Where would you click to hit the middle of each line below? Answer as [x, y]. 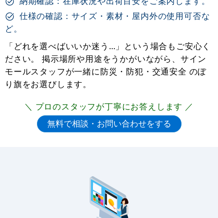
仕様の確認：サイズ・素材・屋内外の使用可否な [114, 16]
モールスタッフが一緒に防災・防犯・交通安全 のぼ [106, 71]
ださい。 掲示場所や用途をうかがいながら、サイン [106, 58]
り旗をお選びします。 [48, 84]
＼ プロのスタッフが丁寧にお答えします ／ [109, 106]
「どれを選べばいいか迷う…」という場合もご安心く [108, 46]
